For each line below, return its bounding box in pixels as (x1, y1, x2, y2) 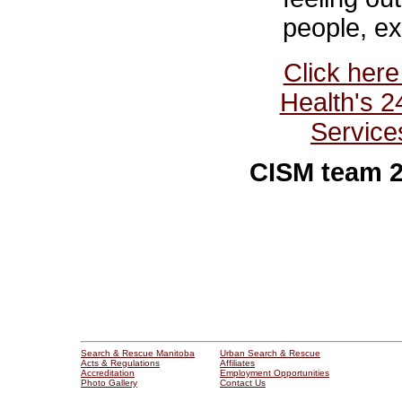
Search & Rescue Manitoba (81, 348, 195, 359)
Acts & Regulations (81, 358, 160, 369)
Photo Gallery (81, 378, 137, 389)
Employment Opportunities (220, 368, 329, 379)
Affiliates (220, 358, 255, 369)
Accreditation (81, 368, 135, 379)
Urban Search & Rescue (220, 348, 320, 359)
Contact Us (220, 378, 266, 389)
